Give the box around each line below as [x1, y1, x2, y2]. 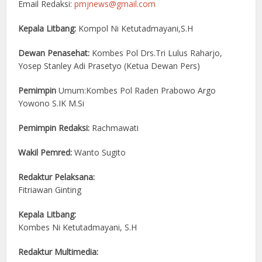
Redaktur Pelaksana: [18, 171, 95, 183]
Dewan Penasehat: [18, 47, 92, 59]
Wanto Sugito [74, 147, 126, 158]
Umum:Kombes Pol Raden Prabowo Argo [56, 85, 216, 96]
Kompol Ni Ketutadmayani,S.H [78, 23, 194, 35]
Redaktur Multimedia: [18, 246, 99, 258]
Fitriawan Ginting [18, 184, 82, 196]
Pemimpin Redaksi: [18, 122, 90, 134]
